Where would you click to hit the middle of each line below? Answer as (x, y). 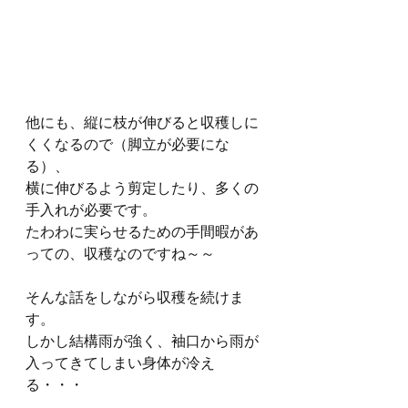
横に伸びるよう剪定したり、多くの (142, 188)
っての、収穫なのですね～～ (120, 253)
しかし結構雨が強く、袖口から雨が (142, 341)
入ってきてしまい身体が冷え (120, 362)
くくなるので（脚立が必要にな (127, 144)
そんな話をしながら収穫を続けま (135, 297)
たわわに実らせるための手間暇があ (142, 231)
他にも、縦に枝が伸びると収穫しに (142, 122)
